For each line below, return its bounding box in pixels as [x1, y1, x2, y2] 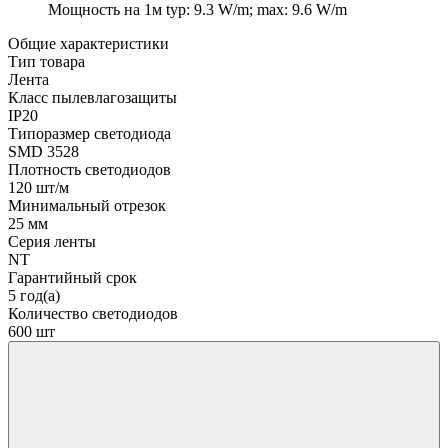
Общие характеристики [8, 34, 169, 52]
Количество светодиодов [8, 304, 178, 322]
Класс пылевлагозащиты [8, 88, 177, 106]
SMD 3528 [8, 142, 79, 160]
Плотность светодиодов [8, 160, 171, 178]
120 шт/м [8, 178, 69, 196]
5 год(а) [8, 286, 60, 304]
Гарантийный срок [8, 268, 137, 286]
